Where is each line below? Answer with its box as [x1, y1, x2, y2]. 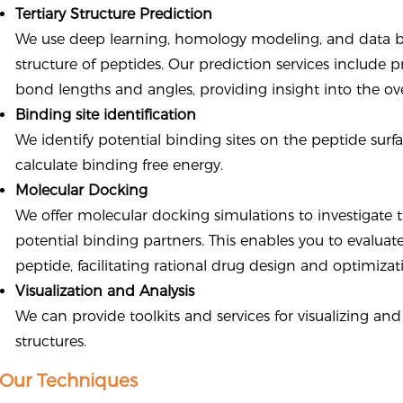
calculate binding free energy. [15, 157, 224, 174]
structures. [15, 333, 87, 350]
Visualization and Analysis [15, 282, 195, 300]
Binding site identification [15, 106, 197, 123]
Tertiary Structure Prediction [15, 5, 213, 22]
